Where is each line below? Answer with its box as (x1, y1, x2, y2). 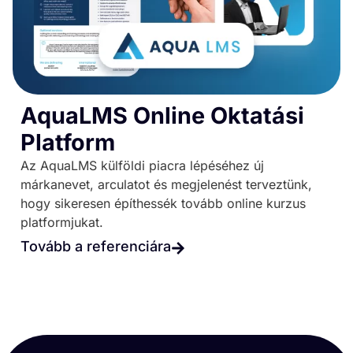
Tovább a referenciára (20, 238, 171, 255)
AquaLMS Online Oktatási (20, 102, 304, 130)
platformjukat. (20, 214, 103, 231)
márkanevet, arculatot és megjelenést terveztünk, (20, 176, 312, 193)
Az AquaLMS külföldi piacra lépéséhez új (20, 158, 264, 174)
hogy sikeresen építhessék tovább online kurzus (20, 195, 306, 212)
